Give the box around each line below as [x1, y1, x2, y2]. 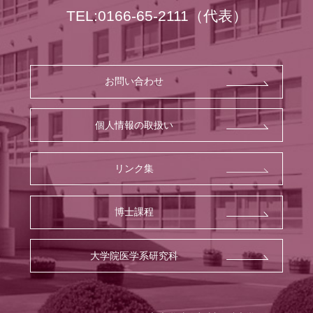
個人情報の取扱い [94, 119, 173, 131]
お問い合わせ [104, 75, 163, 87]
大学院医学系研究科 [89, 249, 178, 261]
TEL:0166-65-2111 [66, 7, 189, 24]
